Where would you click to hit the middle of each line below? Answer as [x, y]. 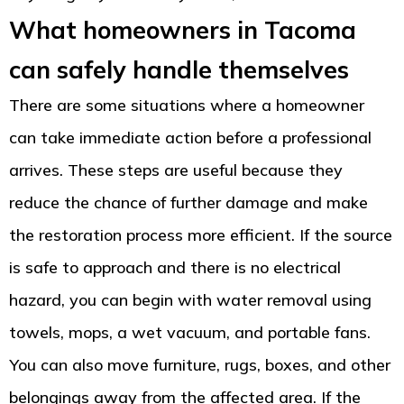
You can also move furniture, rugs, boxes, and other [200, 365]
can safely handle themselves [179, 70]
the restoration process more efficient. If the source [201, 235]
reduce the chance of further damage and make [188, 203]
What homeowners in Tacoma [183, 30]
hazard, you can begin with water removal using [190, 300]
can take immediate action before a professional [190, 138]
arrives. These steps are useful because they [176, 170]
